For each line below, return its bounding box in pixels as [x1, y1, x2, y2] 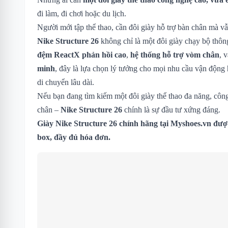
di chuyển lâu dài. [37, 77, 94, 87]
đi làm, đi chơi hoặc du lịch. [37, 9, 126, 18]
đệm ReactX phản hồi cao [37, 50, 126, 59]
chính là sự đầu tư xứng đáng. [122, 105, 220, 114]
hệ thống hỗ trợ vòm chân [130, 50, 219, 59]
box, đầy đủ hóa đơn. [37, 132, 110, 141]
